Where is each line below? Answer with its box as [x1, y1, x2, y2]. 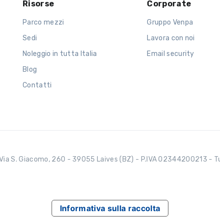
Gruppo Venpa [147, 18, 193, 27]
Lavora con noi [147, 33, 195, 42]
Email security [147, 49, 194, 58]
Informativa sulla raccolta [59, 203, 161, 213]
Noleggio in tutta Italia [22, 49, 97, 58]
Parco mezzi [22, 18, 64, 27]
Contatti [22, 81, 52, 89]
